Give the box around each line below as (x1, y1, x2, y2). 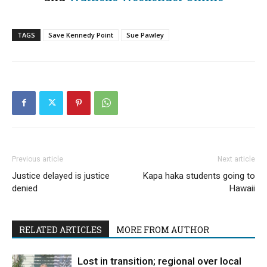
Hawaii (229, 182, 255, 194)
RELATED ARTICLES (19, 223, 102, 235)
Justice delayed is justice (12, 170, 110, 181)
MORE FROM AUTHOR (116, 223, 209, 235)
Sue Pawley (126, 30, 164, 39)
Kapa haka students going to (143, 170, 255, 181)
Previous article (12, 154, 63, 163)
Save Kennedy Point (48, 30, 113, 39)
